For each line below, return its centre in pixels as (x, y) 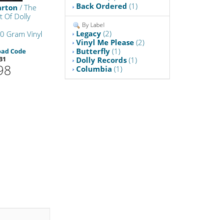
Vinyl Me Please (105, 42)
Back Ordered (102, 6)
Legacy (89, 33)
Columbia (94, 69)
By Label (93, 25)
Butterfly (93, 51)
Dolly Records (102, 60)
